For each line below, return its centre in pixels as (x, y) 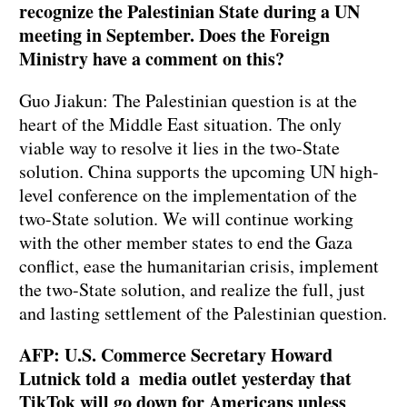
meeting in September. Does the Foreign (174, 35)
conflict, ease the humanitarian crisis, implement (199, 266)
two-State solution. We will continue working (186, 219)
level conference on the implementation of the (188, 195)
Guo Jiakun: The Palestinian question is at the (188, 101)
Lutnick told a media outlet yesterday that (185, 379)
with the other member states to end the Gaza (186, 243)
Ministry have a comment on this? (152, 59)
